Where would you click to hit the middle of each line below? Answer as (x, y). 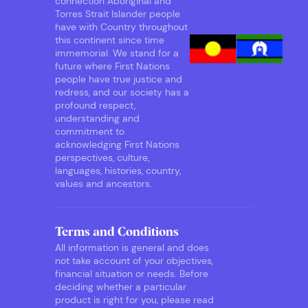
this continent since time (110, 40)
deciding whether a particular (121, 286)
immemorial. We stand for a (117, 53)
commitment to (90, 131)
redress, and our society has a (122, 92)
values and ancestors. (103, 183)
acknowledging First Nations (117, 144)
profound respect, (95, 105)
